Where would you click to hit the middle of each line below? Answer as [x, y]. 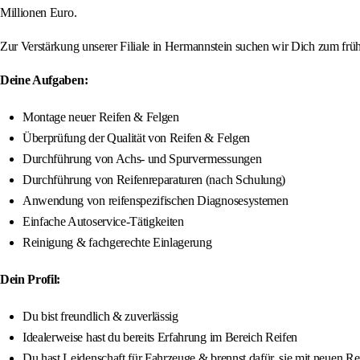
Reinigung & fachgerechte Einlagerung [117, 243]
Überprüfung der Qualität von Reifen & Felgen [136, 138]
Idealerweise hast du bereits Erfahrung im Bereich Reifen [160, 337]
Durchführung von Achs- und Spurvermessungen [142, 159]
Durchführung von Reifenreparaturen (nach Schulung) [154, 180]
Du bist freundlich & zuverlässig [100, 317]
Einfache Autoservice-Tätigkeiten [103, 222]
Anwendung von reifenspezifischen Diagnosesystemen [155, 201]
